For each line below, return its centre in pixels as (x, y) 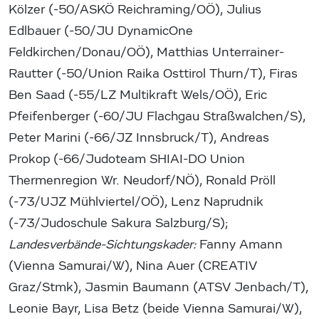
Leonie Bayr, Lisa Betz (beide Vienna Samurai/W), (155, 308)
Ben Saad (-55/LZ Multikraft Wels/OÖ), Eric (138, 95)
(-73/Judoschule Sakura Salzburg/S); (118, 223)
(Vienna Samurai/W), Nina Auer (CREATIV (133, 266)
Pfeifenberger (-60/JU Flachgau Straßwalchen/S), (157, 116)
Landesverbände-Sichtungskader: (102, 244)
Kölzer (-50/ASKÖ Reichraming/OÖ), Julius (135, 9)
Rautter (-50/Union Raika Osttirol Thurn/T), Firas (153, 73)
